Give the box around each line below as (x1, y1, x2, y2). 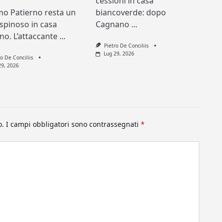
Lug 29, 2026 (103, 50, 134, 57)
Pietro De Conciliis (104, 42, 149, 50)
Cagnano (96, 19, 130, 30)
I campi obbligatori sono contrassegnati (6, 119, 141, 129)
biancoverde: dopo (96, 7, 166, 18)
